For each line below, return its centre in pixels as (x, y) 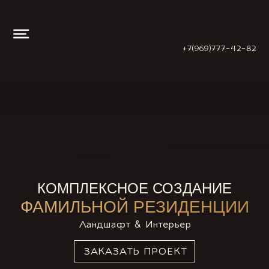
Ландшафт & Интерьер (134, 225)
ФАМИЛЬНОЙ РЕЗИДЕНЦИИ (134, 207)
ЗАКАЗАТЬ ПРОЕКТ (134, 251)
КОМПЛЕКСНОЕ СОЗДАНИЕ (134, 188)
